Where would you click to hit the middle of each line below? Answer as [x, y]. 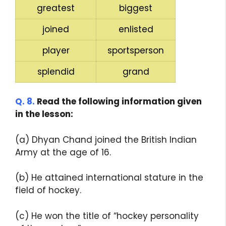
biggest [136, 8]
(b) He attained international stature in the [109, 178]
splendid [56, 71]
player [56, 50]
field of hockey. [48, 190]
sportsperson [136, 50]
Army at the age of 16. [63, 152]
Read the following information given [118, 102]
